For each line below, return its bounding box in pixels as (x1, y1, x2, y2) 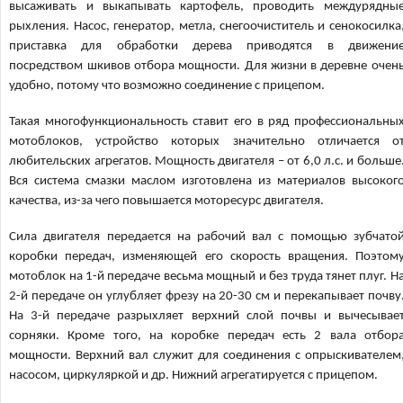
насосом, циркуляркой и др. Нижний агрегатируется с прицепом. (9, 369, 379, 382)
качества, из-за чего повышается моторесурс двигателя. (9, 194, 325, 208)
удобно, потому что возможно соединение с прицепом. (9, 79, 326, 93)
